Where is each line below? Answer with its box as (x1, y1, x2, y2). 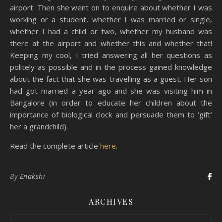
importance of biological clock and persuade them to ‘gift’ (10, 110, 212, 119)
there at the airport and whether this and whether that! (10, 38, 212, 48)
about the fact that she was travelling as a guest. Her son (10, 74, 212, 84)
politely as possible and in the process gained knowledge (10, 62, 212, 72)
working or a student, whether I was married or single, (10, 14, 212, 24)
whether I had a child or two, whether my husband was (10, 26, 212, 36)
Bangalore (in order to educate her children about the (10, 98, 212, 108)
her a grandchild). (10, 121, 68, 131)
